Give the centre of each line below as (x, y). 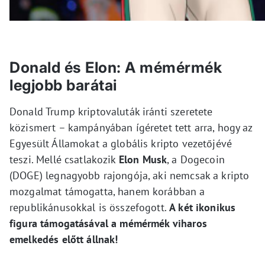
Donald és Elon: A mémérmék (116, 67)
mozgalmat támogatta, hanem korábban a (107, 191)
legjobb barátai (63, 85)
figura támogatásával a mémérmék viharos (108, 223)
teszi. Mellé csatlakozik (64, 159)
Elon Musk (143, 159)
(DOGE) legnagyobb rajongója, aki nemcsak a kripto (130, 175)
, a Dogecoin (196, 159)
